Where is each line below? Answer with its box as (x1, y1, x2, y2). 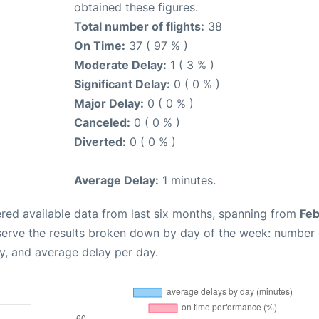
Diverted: (74, 135, 126, 149)
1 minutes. (159, 173, 216, 187)
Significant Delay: (74, 77, 170, 91)
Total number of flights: (74, 19, 204, 33)
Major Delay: (74, 96, 144, 110)
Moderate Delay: (74, 58, 167, 72)
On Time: (74, 38, 125, 53)
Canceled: (74, 115, 130, 130)
